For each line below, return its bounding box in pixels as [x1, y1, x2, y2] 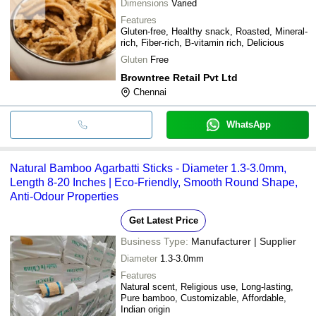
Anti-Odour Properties [10, 190, 119, 202]
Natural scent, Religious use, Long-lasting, [121, 281, 293, 292]
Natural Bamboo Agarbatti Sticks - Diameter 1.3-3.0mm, [10, 162, 286, 174]
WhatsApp [226, 119, 271, 130]
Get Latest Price [128, 214, 198, 226]
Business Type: [121, 235, 188, 247]
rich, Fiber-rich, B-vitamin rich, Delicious [121, 37, 284, 48]
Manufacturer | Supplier [191, 235, 296, 247]
